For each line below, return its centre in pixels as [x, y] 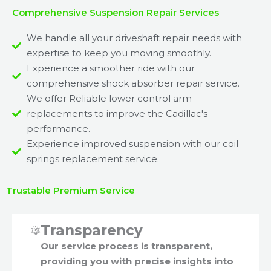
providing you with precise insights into [137, 261]
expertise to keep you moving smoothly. [119, 53]
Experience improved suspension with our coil [132, 144]
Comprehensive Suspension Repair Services [116, 13]
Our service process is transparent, [126, 246]
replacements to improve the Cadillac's [117, 114]
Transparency [92, 231]
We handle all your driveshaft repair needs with [134, 38]
